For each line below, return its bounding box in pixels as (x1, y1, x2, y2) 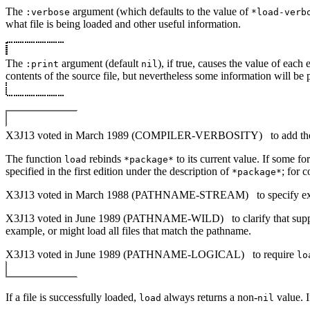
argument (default (59, 57, 141, 69)
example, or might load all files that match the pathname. (6, 224, 251, 237)
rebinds (86, 152, 124, 165)
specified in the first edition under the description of (6, 165, 232, 177)
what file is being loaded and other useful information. (6, 17, 241, 30)
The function (6, 152, 64, 165)
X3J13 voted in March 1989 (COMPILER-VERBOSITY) (6, 129, 265, 141)
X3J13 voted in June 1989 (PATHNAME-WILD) (6, 212, 226, 224)
